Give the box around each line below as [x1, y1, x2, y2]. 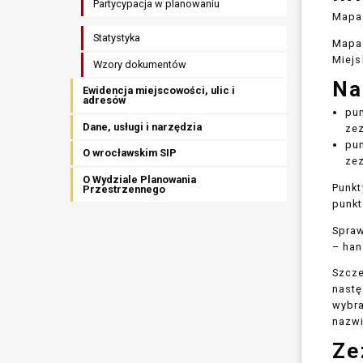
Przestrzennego [83, 182, 166, 195]
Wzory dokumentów [93, 58, 187, 70]
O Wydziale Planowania [83, 173, 197, 186]
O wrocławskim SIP [83, 147, 177, 160]
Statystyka [93, 32, 141, 45]
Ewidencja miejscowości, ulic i [83, 84, 236, 97]
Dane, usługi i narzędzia [83, 120, 203, 133]
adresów [83, 94, 126, 107]
